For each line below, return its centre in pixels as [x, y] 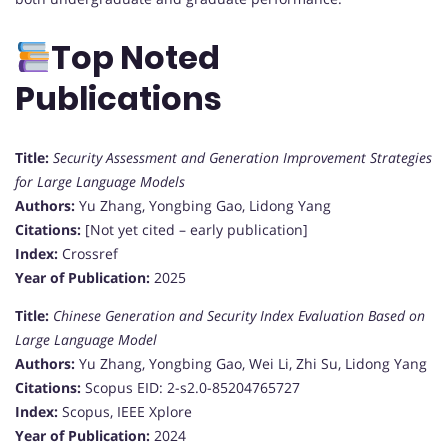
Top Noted [139, 58]
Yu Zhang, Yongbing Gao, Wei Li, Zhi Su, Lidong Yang [251, 363]
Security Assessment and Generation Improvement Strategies [242, 157]
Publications [121, 99]
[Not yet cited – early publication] [194, 229]
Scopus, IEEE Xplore [125, 411]
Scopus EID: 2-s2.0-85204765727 [190, 387]
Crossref [88, 253]
